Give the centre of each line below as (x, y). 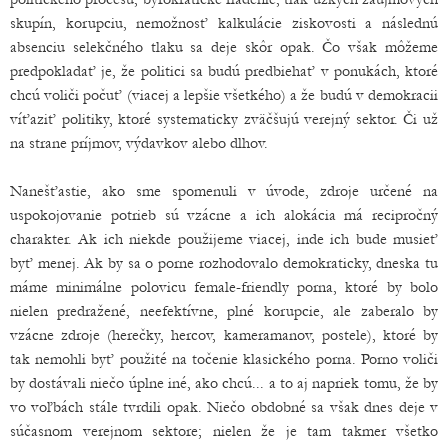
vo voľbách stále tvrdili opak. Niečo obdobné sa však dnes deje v (224, 407)
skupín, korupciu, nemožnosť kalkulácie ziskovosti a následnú (224, 23)
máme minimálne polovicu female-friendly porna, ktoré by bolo (224, 287)
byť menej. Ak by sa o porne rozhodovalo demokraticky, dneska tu (224, 263)
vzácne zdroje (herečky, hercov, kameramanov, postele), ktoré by (224, 335)
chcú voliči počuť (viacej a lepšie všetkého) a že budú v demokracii (224, 95)
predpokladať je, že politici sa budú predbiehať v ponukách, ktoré (224, 71)
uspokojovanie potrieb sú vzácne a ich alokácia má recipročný (224, 215)
